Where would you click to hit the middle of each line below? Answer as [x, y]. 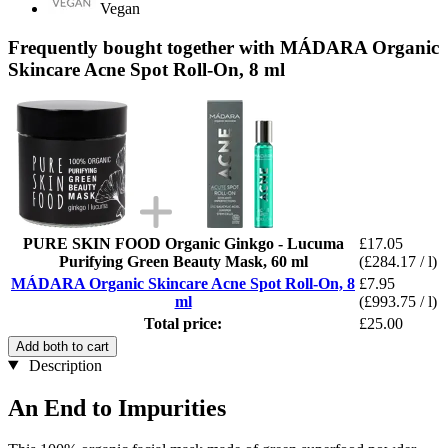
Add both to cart [62, 346]
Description [63, 365]
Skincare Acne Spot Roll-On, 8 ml [146, 69]
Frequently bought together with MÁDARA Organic [223, 47]
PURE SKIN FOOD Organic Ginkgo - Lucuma [183, 243]
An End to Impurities [117, 407]
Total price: [183, 323]
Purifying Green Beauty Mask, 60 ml [183, 261]
